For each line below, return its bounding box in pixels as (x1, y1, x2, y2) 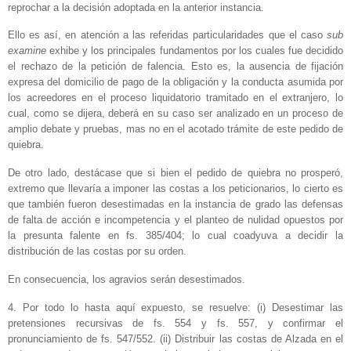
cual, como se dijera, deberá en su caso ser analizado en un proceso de (8, 107, 343, 120)
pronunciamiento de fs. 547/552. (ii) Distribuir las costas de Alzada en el (8, 332, 343, 345)
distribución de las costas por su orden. (8, 245, 186, 258)
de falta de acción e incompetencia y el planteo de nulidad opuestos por (8, 214, 343, 226)
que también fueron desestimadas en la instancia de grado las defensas (8, 198, 343, 211)
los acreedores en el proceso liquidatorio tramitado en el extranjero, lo (8, 92, 343, 104)
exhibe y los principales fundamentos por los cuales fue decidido (46, 45, 343, 57)
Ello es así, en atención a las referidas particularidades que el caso (8, 29, 327, 42)
